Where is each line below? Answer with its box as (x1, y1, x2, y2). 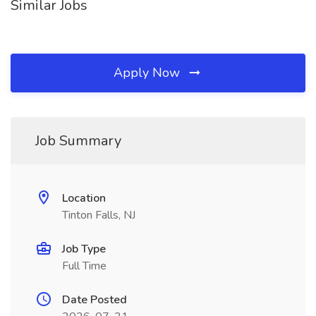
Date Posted (62, 292, 127, 308)
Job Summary (35, 131, 121, 150)
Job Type (62, 241, 106, 257)
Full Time (62, 258, 107, 274)
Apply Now (114, 64, 183, 81)
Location (62, 190, 106, 206)
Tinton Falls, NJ (62, 207, 135, 223)
